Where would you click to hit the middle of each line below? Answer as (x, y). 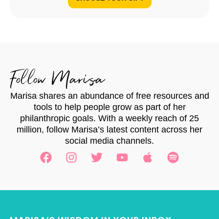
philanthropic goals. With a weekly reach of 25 (109, 118)
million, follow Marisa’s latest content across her (109, 129)
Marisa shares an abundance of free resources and (109, 96)
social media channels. (109, 141)
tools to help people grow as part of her (109, 107)
